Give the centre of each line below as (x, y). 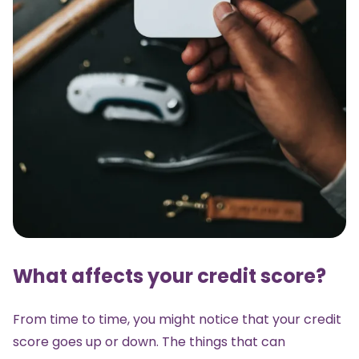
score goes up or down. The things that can (149, 341)
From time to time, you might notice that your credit (177, 319)
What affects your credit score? (169, 276)
